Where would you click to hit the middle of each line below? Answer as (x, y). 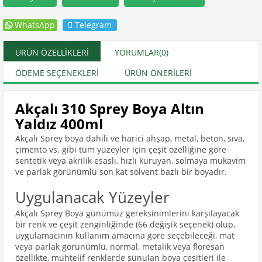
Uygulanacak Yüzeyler (92, 197)
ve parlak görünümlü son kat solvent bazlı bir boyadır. (121, 172)
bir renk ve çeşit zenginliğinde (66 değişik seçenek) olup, (125, 224)
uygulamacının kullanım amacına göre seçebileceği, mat (125, 235)
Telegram (93, 25)
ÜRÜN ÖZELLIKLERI (52, 52)
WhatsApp (35, 25)
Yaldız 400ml (59, 124)
